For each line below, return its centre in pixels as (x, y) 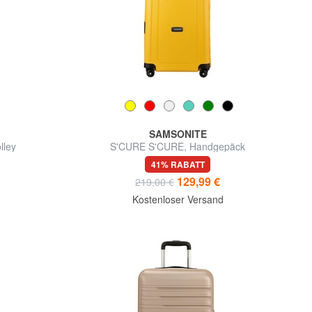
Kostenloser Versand (178, 200)
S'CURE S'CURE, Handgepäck (178, 147)
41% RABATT (178, 165)
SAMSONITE (178, 134)
